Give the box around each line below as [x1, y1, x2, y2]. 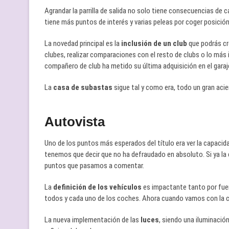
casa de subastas [53, 83, 112, 92]
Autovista [44, 114, 105, 129]
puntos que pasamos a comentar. [44, 161, 144, 170]
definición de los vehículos [52, 182, 142, 192]
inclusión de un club [120, 39, 187, 48]
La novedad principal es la [44, 39, 120, 48]
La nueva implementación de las [44, 215, 141, 224]
